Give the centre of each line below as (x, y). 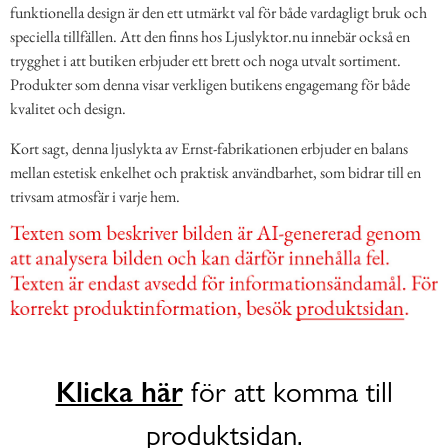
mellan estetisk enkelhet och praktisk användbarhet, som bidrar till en (215, 173)
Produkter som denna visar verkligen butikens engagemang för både (210, 85)
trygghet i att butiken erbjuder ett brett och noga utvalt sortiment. (205, 61)
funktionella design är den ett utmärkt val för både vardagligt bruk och (218, 13)
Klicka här (119, 391)
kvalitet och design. (68, 109)
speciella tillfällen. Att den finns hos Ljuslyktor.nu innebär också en (210, 37)
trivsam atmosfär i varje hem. (95, 197)
